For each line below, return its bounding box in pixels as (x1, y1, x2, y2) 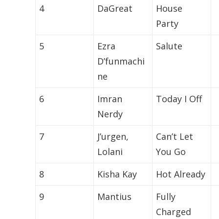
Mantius (97, 191, 132, 203)
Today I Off (156, 93, 202, 105)
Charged (156, 206, 192, 218)
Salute (156, 40, 183, 52)
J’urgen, (97, 131, 129, 143)
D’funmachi (97, 55, 145, 67)
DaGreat (97, 2, 133, 15)
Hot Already (156, 168, 206, 180)
